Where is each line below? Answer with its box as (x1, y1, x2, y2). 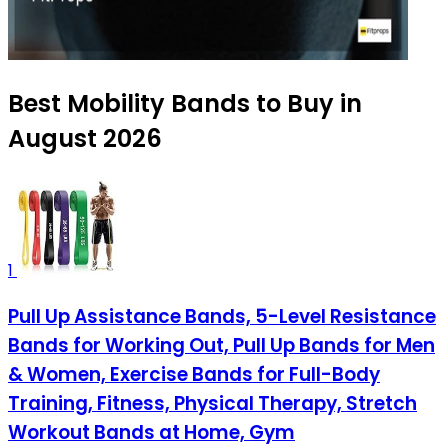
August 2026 (8, 122, 162, 156)
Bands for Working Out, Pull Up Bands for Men (8, 332, 435, 360)
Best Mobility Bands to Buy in (8, 87, 362, 121)
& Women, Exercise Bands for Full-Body (8, 361, 380, 389)
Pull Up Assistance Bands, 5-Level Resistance (8, 303, 436, 331)
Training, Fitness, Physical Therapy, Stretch (8, 390, 417, 418)
